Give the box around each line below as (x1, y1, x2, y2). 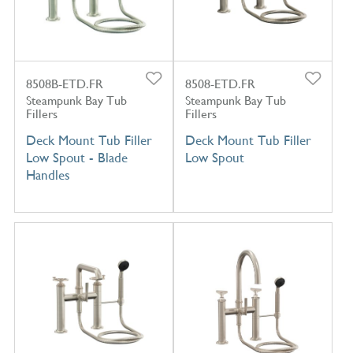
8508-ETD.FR (184, 76, 255, 91)
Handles (25, 166, 70, 183)
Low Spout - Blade (25, 149, 128, 165)
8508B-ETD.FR (25, 76, 103, 91)
